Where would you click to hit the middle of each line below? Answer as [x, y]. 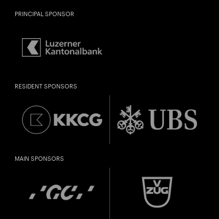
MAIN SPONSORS [39, 159]
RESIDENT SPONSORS [46, 86]
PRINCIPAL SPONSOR [44, 14]
